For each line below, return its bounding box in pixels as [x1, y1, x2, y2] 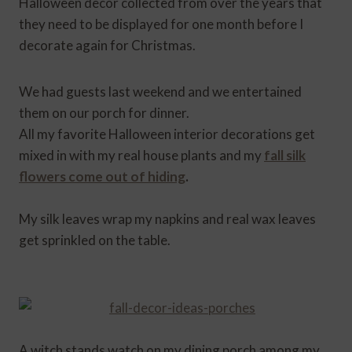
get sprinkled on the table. [19, 232, 170, 248]
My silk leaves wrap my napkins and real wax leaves [19, 211, 316, 227]
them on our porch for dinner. [19, 104, 189, 121]
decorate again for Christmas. [19, 37, 196, 53]
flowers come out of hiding [19, 168, 185, 185]
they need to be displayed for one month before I [19, 16, 303, 32]
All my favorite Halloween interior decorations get [19, 126, 315, 142]
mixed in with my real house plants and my [19, 147, 264, 163]
